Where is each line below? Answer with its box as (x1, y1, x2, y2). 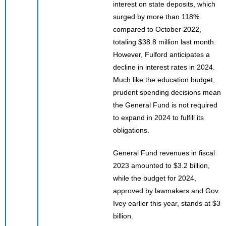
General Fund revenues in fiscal (113, 148, 215, 157)
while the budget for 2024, (113, 174, 196, 182)
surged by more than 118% (113, 12, 199, 21)
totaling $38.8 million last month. (113, 37, 216, 46)
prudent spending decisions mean (113, 88, 221, 96)
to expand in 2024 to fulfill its (113, 113, 204, 122)
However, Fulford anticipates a (113, 50, 210, 59)
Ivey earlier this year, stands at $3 (113, 199, 220, 207)
